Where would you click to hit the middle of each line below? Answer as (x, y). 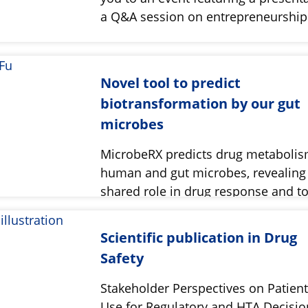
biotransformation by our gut (201, 104)
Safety (122, 258)
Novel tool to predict (171, 83)
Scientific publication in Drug (199, 238)
